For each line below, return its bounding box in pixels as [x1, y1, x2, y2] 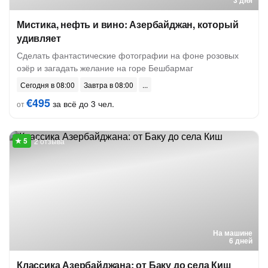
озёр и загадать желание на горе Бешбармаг [17, 62, 193, 74]
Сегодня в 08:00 [20, 80, 75, 90]
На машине [213, 227, 252, 238]
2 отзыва [34, 136, 65, 146]
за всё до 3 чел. [50, 98, 114, 109]
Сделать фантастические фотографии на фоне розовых [17, 49, 239, 61]
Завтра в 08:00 [84, 80, 133, 90]
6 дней [229, 235, 252, 246]
